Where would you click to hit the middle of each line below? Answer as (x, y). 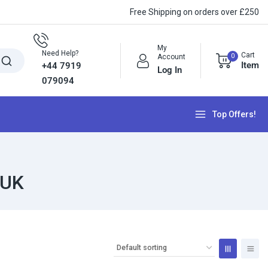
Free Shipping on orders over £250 (194, 12)
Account (171, 57)
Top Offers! (234, 115)
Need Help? (60, 54)
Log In (170, 70)
